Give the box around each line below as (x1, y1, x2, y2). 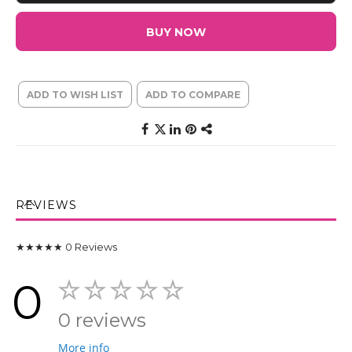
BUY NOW (146, 25, 206, 40)
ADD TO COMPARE (145, 89, 240, 101)
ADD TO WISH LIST (27, 89, 123, 101)
